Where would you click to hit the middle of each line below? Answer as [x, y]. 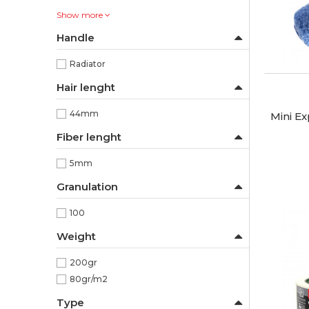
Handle [76, 38]
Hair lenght [86, 87]
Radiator [88, 64]
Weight [76, 236]
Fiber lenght [89, 137]
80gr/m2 [89, 279]
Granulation [87, 187]
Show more [81, 15]
